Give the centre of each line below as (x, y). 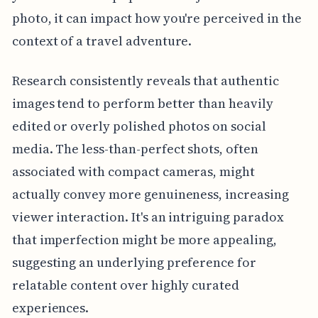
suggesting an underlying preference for (134, 262)
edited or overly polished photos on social (139, 126)
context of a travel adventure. (102, 40)
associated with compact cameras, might (133, 171)
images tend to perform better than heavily (142, 103)
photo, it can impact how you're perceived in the (157, 18)
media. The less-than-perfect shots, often (135, 148)
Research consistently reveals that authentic (145, 80)
